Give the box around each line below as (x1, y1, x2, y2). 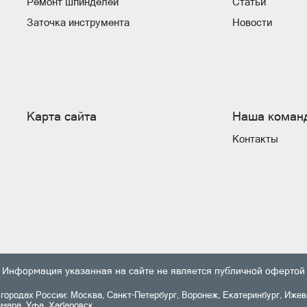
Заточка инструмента (27, 16, 130, 28)
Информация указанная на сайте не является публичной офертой (2, 265, 305, 276)
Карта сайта (27, 109, 97, 123)
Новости (232, 16, 272, 28)
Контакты (232, 133, 278, 145)
